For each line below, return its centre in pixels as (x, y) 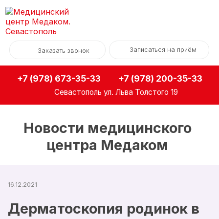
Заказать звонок (63, 51)
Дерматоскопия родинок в (104, 208)
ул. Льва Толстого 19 (140, 92)
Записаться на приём (163, 50)
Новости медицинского (107, 128)
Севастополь (78, 92)
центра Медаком (107, 145)
